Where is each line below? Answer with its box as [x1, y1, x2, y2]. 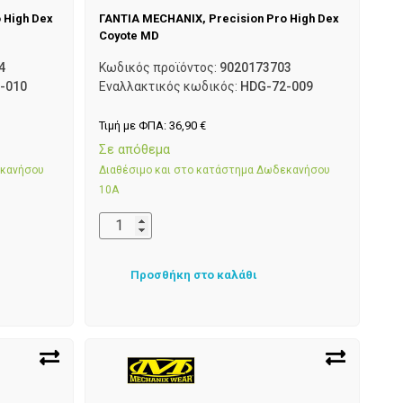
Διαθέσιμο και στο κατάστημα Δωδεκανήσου [99, 164, 331, 177]
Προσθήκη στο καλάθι [130, 267, 258, 282]
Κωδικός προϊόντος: [99, 59, 220, 75]
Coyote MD [99, 28, 160, 42]
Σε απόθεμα [99, 141, 171, 158]
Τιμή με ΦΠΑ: [99, 118, 170, 132]
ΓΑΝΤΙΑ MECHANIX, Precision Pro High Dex [99, 11, 340, 25]
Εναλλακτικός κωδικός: [99, 78, 241, 94]
